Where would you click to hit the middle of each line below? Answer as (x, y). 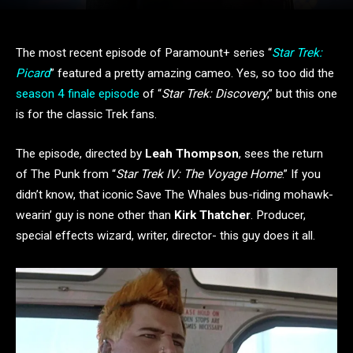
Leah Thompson (192, 153)
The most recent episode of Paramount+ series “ (144, 53)
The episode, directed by (80, 153)
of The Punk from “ (66, 174)
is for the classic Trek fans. (86, 114)
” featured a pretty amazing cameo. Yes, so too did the (192, 73)
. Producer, (278, 215)
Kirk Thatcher (212, 215)
